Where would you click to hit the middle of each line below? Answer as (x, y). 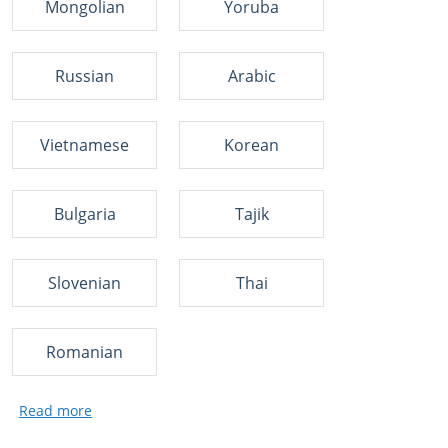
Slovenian (84, 283)
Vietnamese (84, 145)
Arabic (251, 76)
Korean (251, 145)
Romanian (84, 352)
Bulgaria (84, 214)
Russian (84, 76)
